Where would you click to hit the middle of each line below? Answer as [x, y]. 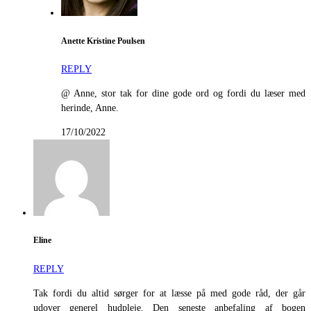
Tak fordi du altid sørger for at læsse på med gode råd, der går [169, 293]
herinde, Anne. [90, 108]
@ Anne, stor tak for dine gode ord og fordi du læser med [183, 93]
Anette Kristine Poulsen [103, 41]
